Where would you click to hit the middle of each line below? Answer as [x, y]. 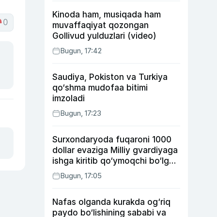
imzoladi [69, 98]
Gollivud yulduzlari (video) [104, 36]
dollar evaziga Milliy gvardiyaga [115, 150]
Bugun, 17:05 [81, 176]
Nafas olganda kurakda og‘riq [111, 202]
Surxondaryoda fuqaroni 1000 [112, 139]
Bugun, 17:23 [81, 113]
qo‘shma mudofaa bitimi [100, 88]
